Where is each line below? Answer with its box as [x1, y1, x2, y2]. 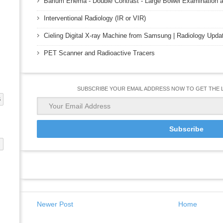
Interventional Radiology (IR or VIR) [44, 14, 146, 22]
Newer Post [37, 200, 73, 208]
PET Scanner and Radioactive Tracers [44, 49, 155, 57]
